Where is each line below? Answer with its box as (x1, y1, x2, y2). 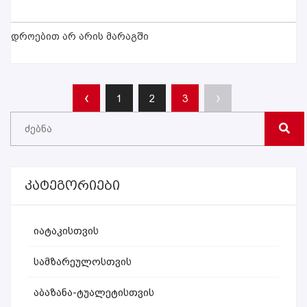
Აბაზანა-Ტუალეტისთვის (34, 286, 154, 299)
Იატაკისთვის (34, 225, 99, 237)
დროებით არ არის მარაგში (11, 31, 149, 42)
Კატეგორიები (25, 178, 120, 193)
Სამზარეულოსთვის (34, 256, 132, 268)
